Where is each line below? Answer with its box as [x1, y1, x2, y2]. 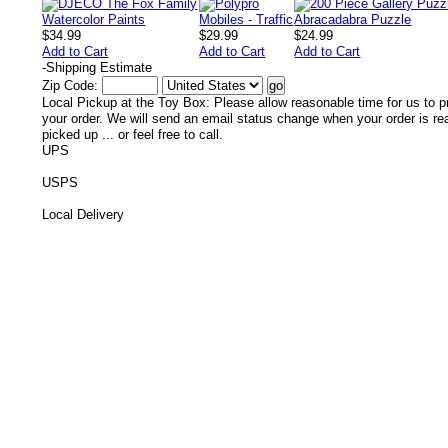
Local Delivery [42, 207, 124, 222]
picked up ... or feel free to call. [42, 127, 223, 142]
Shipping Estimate [46, 60, 152, 75]
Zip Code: [42, 78, 102, 93]
